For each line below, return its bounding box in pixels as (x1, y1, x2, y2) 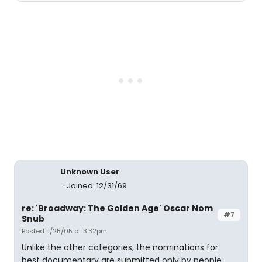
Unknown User (60, 166, 119, 177)
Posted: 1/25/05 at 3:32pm (22, 226, 107, 236)
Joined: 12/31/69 (67, 180, 127, 191)
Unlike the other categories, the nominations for (22, 242, 218, 253)
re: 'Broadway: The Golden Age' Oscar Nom (22, 202, 213, 214)
